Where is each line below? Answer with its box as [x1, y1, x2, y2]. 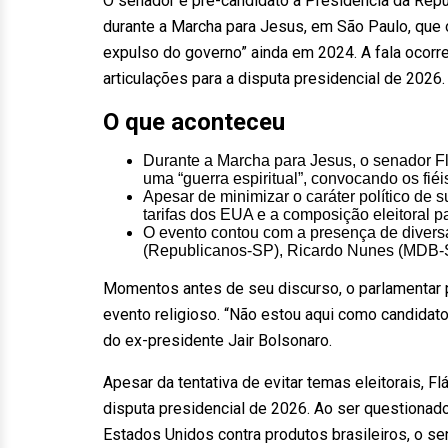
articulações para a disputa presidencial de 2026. [103, 69, 445, 88]
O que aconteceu [103, 108, 285, 136]
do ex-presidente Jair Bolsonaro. [103, 331, 332, 350]
